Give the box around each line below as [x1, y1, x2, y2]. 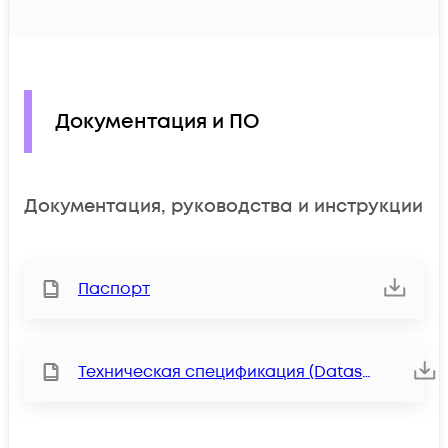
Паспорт [78, 278, 150, 301]
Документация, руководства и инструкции [24, 193, 423, 219]
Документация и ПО [55, 107, 260, 136]
